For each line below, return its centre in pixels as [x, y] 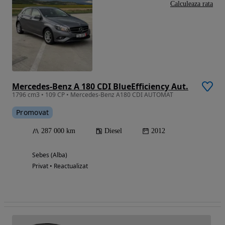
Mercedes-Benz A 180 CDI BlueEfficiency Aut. [100, 86]
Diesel [113, 131]
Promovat [33, 112]
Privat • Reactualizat [60, 166]
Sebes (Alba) [50, 155]
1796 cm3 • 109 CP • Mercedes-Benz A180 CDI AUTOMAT [93, 94]
